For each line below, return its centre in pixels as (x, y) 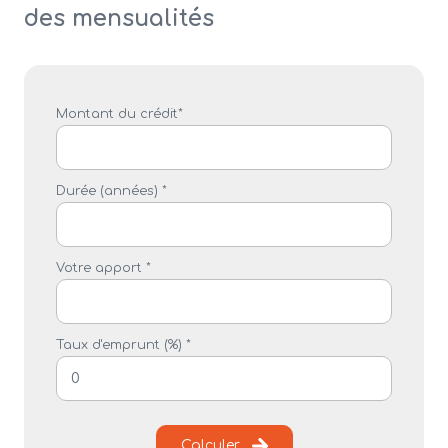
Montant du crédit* (119, 114)
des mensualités (119, 19)
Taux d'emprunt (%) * (123, 345)
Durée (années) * (111, 191)
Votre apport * (103, 268)
